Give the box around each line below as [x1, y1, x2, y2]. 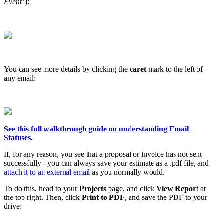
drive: [4, 201, 23, 210]
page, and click [108, 184, 156, 193]
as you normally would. [90, 167, 165, 176]
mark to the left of [146, 65, 203, 73]
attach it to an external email [4, 167, 90, 176]
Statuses [4, 133, 31, 142]
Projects [79, 184, 108, 193]
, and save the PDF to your [125, 193, 207, 201]
